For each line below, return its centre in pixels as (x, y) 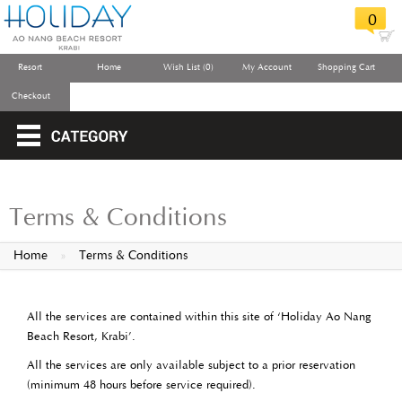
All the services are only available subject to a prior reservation (191, 366)
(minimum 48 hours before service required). (141, 385)
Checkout (31, 96)
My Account (267, 68)
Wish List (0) (188, 68)
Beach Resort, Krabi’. (81, 337)
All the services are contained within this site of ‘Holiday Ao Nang (199, 317)
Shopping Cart (346, 68)
